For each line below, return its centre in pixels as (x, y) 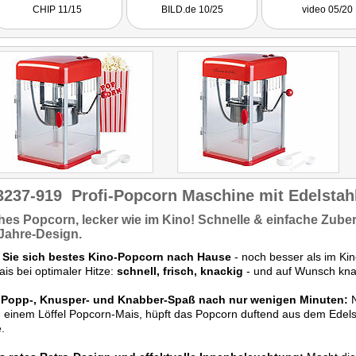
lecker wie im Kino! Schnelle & (172, 220)
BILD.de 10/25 (192, 10)
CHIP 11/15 (57, 10)
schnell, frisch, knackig (180, 271)
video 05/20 (327, 10)
